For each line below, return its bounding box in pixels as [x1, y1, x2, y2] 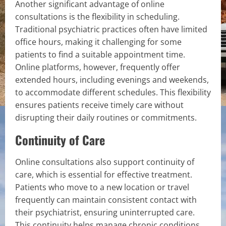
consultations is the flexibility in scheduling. [15, 11, 180, 22]
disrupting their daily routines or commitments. [15, 111, 199, 123]
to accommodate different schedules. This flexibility [15, 86, 211, 98]
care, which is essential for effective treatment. [15, 168, 192, 180]
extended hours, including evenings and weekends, [15, 74, 209, 85]
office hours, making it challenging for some [15, 36, 182, 47]
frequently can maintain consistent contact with [15, 194, 197, 205]
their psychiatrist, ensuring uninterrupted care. [15, 206, 195, 218]
